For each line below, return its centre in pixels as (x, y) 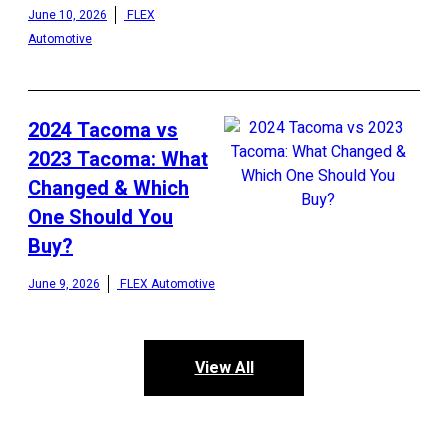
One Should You (100, 217)
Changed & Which (108, 188)
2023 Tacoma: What (118, 159)
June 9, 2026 (64, 283)
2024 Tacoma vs (103, 130)
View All (224, 367)
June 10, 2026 (67, 14)
